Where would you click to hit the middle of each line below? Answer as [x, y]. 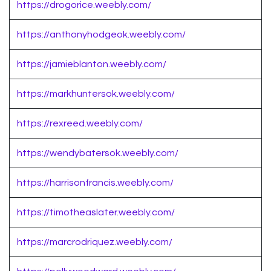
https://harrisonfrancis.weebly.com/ [95, 183]
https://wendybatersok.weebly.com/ [98, 153]
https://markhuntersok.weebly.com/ [96, 94]
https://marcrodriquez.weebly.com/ [95, 242]
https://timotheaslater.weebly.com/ [96, 213]
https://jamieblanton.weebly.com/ [92, 64]
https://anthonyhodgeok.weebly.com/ [101, 35]
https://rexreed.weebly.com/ [80, 124]
